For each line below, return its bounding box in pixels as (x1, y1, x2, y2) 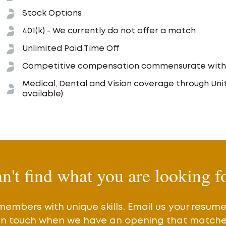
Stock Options (22, 9, 82, 17)
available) (22, 90, 63, 98)
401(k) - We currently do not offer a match (22, 27, 196, 35)
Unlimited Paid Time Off (22, 44, 120, 52)
